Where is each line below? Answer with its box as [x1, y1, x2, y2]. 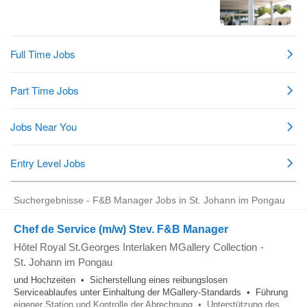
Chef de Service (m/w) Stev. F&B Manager [14, 223, 228, 235]
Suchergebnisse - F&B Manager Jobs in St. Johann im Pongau [14, 195, 285, 206]
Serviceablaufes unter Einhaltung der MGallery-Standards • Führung [14, 287, 288, 297]
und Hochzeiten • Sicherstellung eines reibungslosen [14, 275, 228, 285]
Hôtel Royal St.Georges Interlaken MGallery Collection [14, 241, 257, 253]
